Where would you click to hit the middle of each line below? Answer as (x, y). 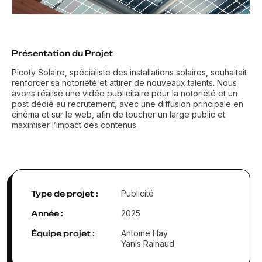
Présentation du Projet (62, 54)
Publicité (137, 194)
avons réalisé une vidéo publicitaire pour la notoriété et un (125, 94)
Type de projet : (65, 194)
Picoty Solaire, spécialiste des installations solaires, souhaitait (129, 73)
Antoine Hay (144, 233)
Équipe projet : (63, 234)
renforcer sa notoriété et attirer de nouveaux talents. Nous (124, 83)
